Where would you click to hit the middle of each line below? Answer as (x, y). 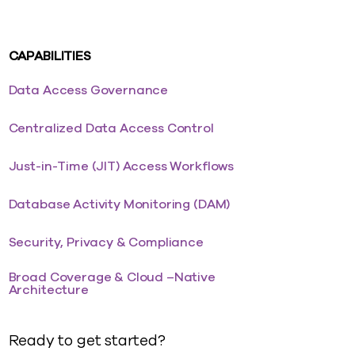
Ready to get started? (87, 341)
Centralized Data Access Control (111, 128)
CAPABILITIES (50, 56)
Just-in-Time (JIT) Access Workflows (121, 166)
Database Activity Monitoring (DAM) (119, 204)
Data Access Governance (88, 90)
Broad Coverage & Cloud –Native (112, 277)
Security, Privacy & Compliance (106, 242)
